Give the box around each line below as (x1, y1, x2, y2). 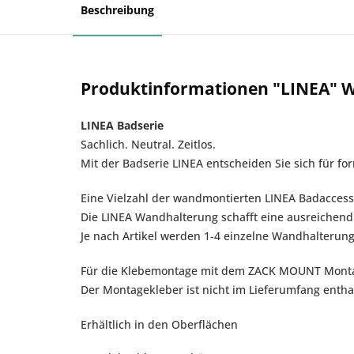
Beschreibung (81, 2, 154, 17)
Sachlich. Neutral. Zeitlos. (81, 137, 216, 152)
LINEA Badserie (81, 118, 164, 133)
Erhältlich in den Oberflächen (81, 317, 238, 332)
